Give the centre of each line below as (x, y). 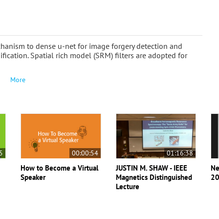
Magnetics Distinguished (154, 177)
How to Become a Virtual (60, 168)
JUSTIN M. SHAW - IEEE (151, 168)
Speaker (33, 177)
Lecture (127, 186)
